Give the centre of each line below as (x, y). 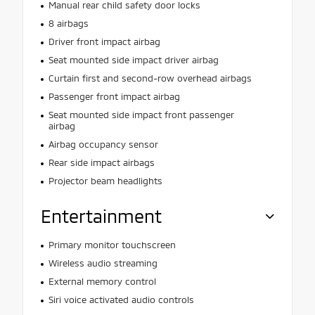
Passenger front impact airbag (114, 96)
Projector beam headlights (105, 180)
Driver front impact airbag (104, 41)
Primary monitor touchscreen (112, 244)
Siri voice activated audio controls (121, 299)
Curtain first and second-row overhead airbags (150, 78)
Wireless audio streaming (103, 263)
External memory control (102, 281)
